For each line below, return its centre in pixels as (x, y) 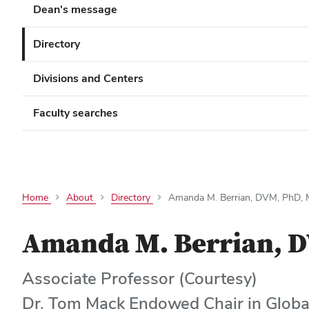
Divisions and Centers (88, 78)
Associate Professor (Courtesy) (140, 278)
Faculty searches (76, 113)
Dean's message (75, 9)
